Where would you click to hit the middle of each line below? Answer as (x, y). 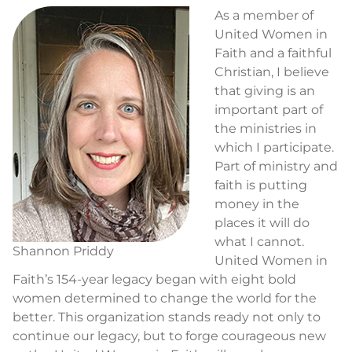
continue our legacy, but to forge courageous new (169, 336)
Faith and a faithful (273, 53)
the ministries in (266, 128)
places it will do (262, 223)
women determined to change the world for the (165, 298)
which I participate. (274, 147)
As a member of (264, 15)
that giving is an (265, 91)
